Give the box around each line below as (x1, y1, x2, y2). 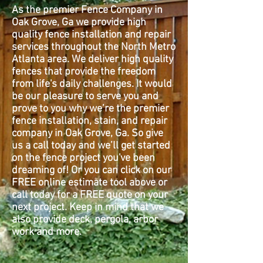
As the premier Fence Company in (12, 4, 163, 16)
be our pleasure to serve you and (12, 90, 159, 103)
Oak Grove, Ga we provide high (12, 16, 146, 29)
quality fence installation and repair (12, 29, 171, 41)
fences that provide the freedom (12, 66, 156, 78)
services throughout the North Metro (12, 41, 176, 53)
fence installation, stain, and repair (12, 115, 167, 127)
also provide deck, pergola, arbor (12, 214, 158, 226)
